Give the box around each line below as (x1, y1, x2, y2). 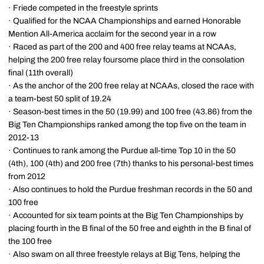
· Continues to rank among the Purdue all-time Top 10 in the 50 (8, 146, 236, 155)
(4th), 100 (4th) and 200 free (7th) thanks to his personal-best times (8, 159, 253, 168)
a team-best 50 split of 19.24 (8, 94, 111, 103)
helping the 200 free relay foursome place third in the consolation (8, 55, 245, 64)
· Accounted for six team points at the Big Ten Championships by (8, 211, 243, 220)
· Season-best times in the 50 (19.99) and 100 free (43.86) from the (8, 107, 252, 116)
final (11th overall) (8, 68, 73, 77)
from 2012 (8, 172, 45, 181)
